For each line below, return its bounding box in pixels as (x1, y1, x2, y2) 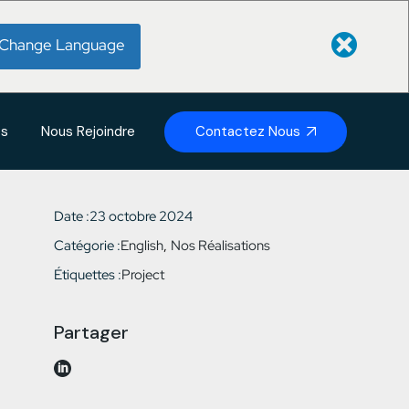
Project (121, 266, 164, 284)
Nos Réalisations (170, 236, 270, 255)
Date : (53, 207, 89, 225)
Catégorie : (53, 236, 121, 255)
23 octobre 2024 (89, 207, 193, 225)
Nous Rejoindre (41, 122, 135, 141)
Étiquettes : (53, 266, 121, 284)
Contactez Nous (195, 121, 300, 141)
